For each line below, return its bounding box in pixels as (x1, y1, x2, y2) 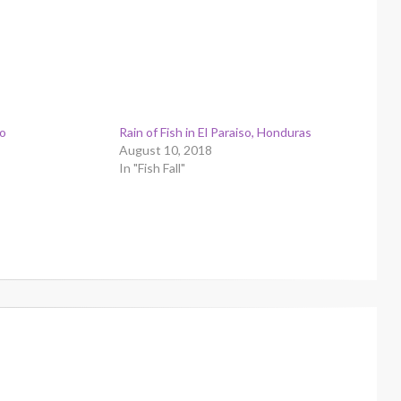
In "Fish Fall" (119, 160, 186, 176)
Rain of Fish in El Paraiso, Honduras (119, 124, 312, 141)
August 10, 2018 (119, 142, 213, 158)
